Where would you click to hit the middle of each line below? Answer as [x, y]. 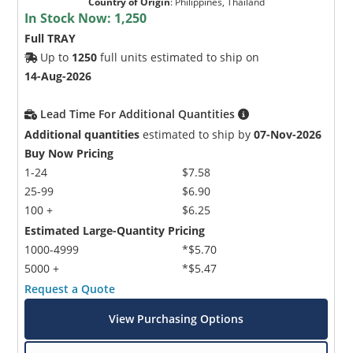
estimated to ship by [197, 135]
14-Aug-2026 [58, 76]
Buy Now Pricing [69, 154]
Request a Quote [70, 289]
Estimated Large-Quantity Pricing [115, 231]
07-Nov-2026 [288, 135]
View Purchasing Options [176, 319]
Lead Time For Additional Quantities [139, 114]
